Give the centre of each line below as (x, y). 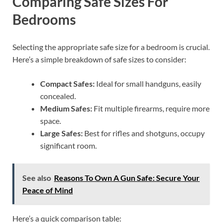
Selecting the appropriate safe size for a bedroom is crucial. (111, 47)
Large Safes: (61, 133)
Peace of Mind (48, 190)
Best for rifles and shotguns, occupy (144, 133)
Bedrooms (44, 19)
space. (51, 120)
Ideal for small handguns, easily (148, 83)
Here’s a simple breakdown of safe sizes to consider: (99, 59)
